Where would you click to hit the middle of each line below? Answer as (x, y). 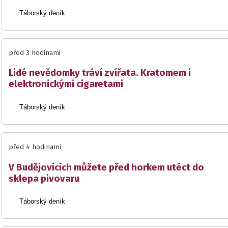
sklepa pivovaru (44, 178)
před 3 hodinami (35, 53)
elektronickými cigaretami (66, 84)
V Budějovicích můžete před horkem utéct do (106, 167)
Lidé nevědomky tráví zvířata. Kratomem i (100, 73)
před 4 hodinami (35, 147)
